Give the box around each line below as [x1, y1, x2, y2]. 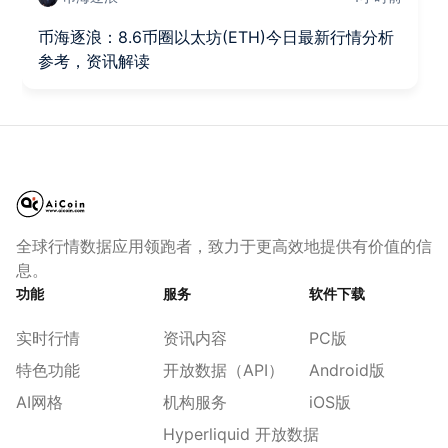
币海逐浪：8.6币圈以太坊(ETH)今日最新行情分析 [38, 27, 395, 48]
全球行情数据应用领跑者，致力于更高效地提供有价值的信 [16, 236, 432, 257]
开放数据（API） [162, 360, 284, 381]
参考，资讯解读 [38, 51, 151, 72]
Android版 [309, 360, 386, 381]
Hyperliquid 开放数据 [162, 424, 319, 445]
